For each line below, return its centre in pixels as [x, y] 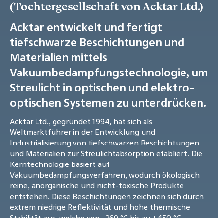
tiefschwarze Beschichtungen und [97, 42]
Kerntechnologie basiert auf [60, 164]
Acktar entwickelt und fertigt [86, 27]
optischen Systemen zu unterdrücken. [108, 103]
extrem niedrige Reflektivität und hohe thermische [100, 207]
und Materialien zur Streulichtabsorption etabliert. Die [106, 154]
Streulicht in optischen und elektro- [102, 88]
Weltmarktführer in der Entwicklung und [82, 132]
